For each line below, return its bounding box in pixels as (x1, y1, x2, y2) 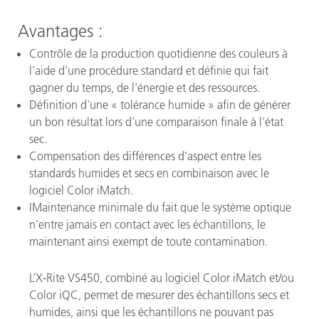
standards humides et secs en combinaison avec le (29, 165, 269, 180)
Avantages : (18, 20, 103, 41)
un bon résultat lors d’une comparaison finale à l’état (29, 114, 283, 129)
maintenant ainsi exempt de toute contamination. (29, 234, 268, 249)
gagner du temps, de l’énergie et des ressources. (29, 80, 260, 95)
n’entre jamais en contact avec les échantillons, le (29, 216, 266, 231)
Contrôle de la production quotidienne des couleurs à (29, 46, 288, 61)
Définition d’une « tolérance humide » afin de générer (29, 97, 291, 112)
